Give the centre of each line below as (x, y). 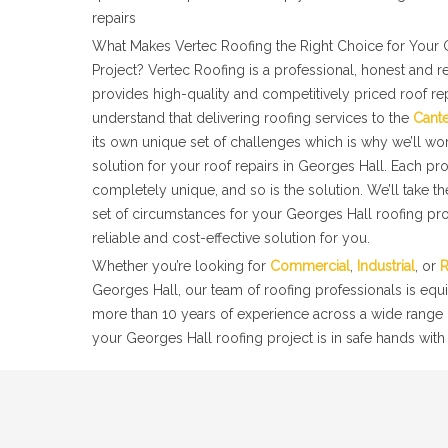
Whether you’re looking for (181, 266)
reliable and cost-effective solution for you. (231, 238)
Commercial (310, 266)
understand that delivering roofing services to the (252, 118)
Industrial (386, 266)
